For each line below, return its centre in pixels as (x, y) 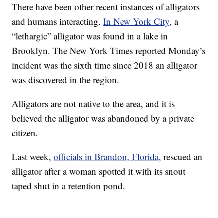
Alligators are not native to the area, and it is (93, 104)
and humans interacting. (58, 21)
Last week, (33, 157)
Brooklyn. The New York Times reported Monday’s (109, 51)
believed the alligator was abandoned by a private (103, 118)
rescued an (182, 157)
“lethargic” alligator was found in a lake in (90, 36)
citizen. (25, 133)
